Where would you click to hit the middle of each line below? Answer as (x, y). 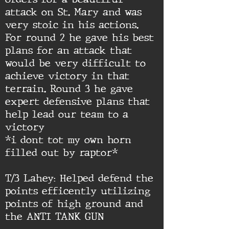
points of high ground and (74, 204)
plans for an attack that (68, 50)
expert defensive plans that (77, 101)
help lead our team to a (67, 114)
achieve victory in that (67, 76)
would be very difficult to (75, 63)
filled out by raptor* (62, 153)
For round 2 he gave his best (79, 38)
